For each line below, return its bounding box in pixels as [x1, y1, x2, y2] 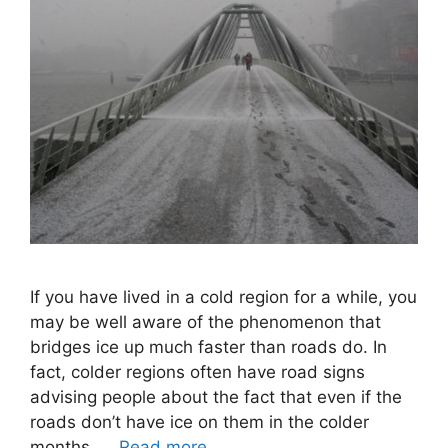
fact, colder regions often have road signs [30, 362, 365, 383]
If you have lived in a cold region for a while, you [30, 287, 417, 308]
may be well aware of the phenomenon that [30, 312, 381, 333]
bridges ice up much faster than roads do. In [30, 337, 387, 358]
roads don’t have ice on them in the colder [30, 412, 369, 433]
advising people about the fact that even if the [30, 387, 402, 408]
